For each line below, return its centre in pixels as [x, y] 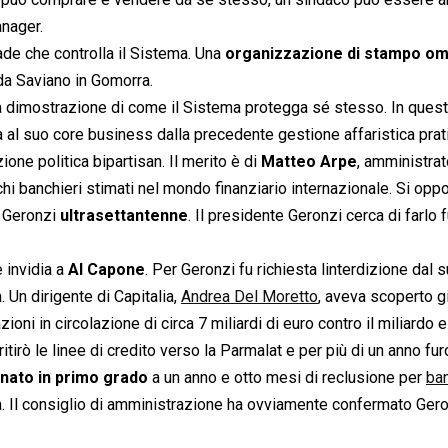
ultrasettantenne [124, 215]
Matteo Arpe [309, 161]
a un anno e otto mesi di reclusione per [289, 377]
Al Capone [106, 269]
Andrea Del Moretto [249, 296]
